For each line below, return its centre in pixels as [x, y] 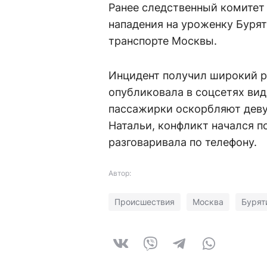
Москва [208, 202]
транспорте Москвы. [163, 41]
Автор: [120, 173]
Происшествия [145, 202]
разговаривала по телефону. [183, 142]
